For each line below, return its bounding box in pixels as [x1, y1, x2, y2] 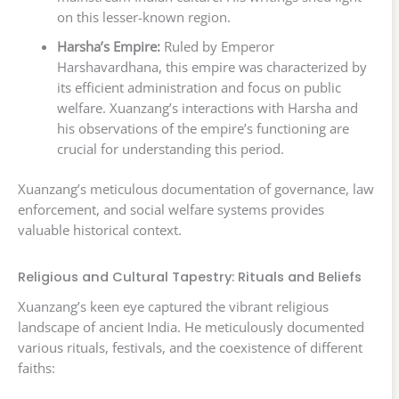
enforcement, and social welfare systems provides [18, 199, 324, 218]
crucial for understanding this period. [56, 140, 284, 159]
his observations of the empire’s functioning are [56, 119, 349, 138]
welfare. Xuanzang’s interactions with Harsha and [56, 99, 358, 118]
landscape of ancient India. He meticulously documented [18, 318, 364, 337]
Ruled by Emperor [159, 37, 274, 56]
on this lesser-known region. [56, 8, 231, 27]
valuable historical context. [18, 220, 182, 239]
